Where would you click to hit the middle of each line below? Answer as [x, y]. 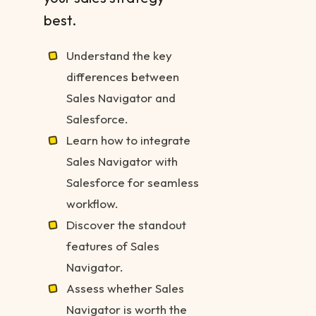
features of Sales [113, 246]
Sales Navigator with [122, 161]
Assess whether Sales [125, 288]
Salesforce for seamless [133, 182]
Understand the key [119, 55]
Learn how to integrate [128, 140]
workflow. [92, 203]
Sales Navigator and [121, 98]
